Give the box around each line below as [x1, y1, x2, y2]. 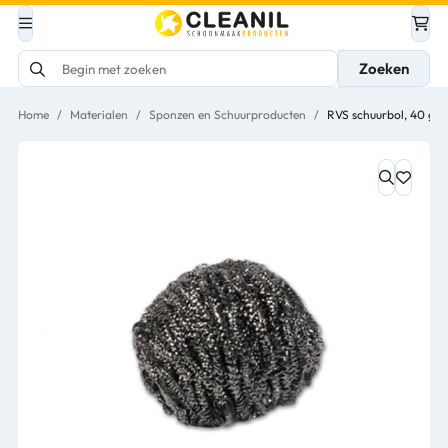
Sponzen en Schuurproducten [149, 107, 306, 122]
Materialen [70, 107, 128, 122]
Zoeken [359, 59, 409, 78]
